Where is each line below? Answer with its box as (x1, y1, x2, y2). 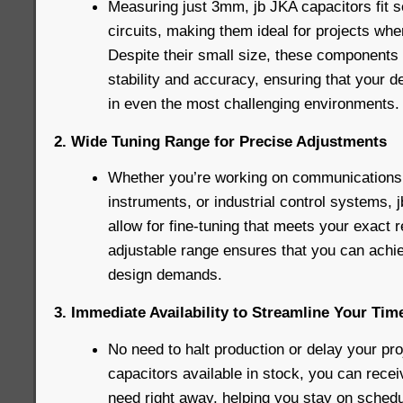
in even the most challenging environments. (108, 94, 399, 113)
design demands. (108, 265, 222, 284)
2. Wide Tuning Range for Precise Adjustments (54, 131, 387, 150)
